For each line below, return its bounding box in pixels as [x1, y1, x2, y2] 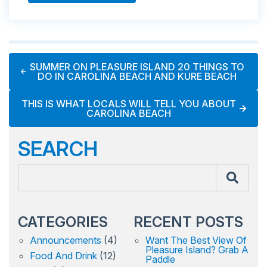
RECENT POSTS [133, 213, 243, 231]
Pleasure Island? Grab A [145, 244, 249, 256]
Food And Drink [30, 250, 97, 262]
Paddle [145, 253, 175, 266]
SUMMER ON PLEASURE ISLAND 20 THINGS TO [30, 61, 245, 73]
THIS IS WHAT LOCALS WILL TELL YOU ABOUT [21, 98, 237, 110]
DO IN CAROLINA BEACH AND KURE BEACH [38, 70, 237, 83]
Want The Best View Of [145, 234, 247, 247]
